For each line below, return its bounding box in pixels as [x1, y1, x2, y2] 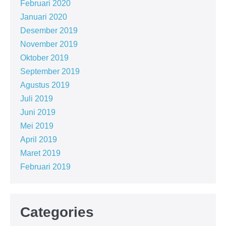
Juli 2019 [20, 94, 53, 103]
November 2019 [20, 39, 78, 48]
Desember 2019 [20, 26, 78, 35]
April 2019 [20, 135, 57, 144]
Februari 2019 [20, 162, 71, 171]
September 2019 [20, 67, 80, 76]
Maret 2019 [20, 148, 61, 157]
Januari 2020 [20, 12, 67, 21]
